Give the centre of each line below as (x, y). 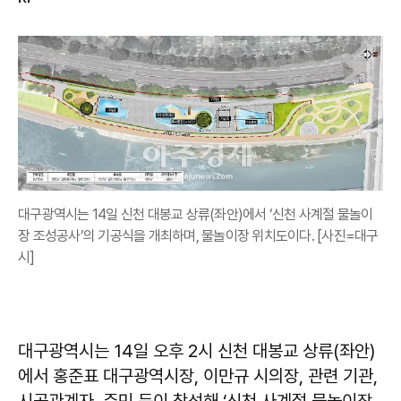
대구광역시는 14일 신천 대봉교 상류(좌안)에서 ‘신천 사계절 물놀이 (196, 215)
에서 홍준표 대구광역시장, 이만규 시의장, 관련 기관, (198, 376)
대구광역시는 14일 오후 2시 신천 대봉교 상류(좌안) (196, 351)
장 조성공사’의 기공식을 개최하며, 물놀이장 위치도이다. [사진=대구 (198, 236)
